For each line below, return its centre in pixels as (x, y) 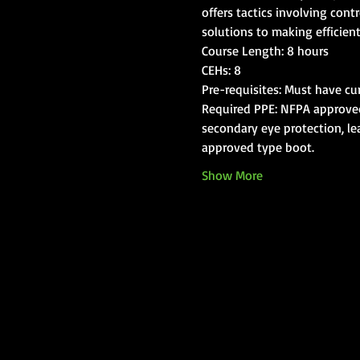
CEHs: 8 (221, 70)
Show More (232, 175)
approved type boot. (258, 147)
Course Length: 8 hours (265, 51)
